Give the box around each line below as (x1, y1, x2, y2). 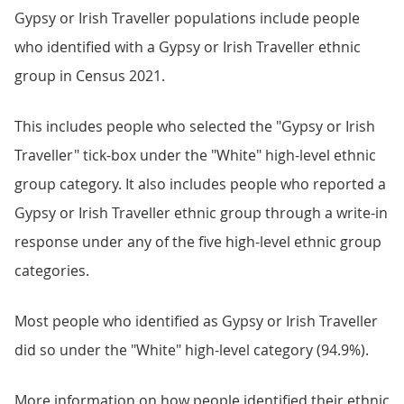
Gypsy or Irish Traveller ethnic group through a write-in (14, 203, 388, 223)
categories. (14, 261, 89, 280)
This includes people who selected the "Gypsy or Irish (14, 116, 375, 136)
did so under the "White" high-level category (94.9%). (14, 340, 369, 360)
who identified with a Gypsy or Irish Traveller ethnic (14, 37, 361, 57)
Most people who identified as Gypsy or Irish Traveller (14, 311, 378, 331)
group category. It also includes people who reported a (14, 174, 386, 194)
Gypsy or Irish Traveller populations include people (14, 8, 360, 28)
